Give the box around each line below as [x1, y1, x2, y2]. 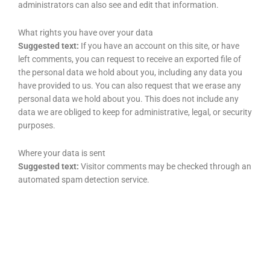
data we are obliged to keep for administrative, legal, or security [18, 107, 252, 117]
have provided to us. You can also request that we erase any [18, 80, 241, 90]
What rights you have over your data [18, 27, 153, 37]
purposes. [18, 120, 55, 130]
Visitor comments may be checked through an [81, 161, 251, 171]
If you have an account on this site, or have [81, 40, 239, 51]
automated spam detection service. [18, 174, 149, 184]
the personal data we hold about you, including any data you [18, 67, 242, 77]
